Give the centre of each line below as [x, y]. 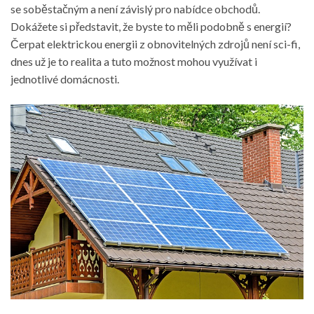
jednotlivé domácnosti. [65, 78]
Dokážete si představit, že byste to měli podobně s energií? [151, 26]
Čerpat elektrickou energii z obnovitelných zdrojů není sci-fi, [155, 43]
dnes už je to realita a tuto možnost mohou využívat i [134, 61]
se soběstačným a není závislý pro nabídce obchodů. [135, 8]
